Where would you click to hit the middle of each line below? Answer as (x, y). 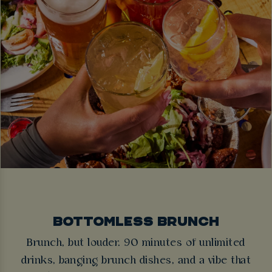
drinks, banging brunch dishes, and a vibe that (136, 260)
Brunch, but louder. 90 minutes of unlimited (136, 243)
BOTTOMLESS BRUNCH (136, 221)
